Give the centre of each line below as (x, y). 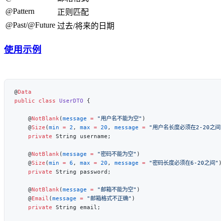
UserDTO (70, 100)
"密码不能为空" (115, 154)
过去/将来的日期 (86, 26)
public (25, 100)
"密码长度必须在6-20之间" (182, 163)
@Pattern (20, 11)
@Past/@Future (30, 25)
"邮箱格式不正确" (108, 198)
